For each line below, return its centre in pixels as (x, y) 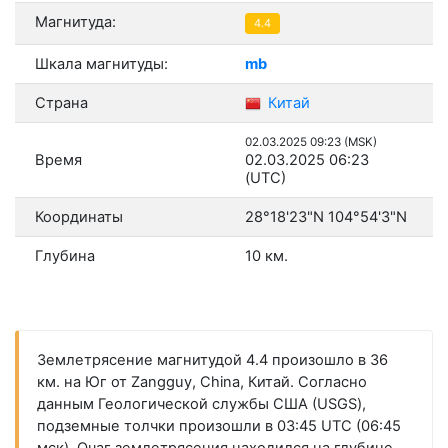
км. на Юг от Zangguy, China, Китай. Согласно (201, 382)
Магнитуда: (75, 22)
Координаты (79, 217)
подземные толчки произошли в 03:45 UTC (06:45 (218, 426)
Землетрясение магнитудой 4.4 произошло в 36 (212, 360)
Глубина (65, 256)
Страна (61, 103)
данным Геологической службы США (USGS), (201, 404)
